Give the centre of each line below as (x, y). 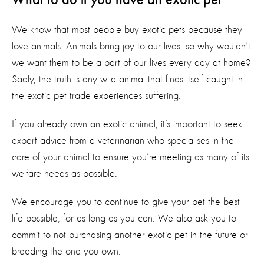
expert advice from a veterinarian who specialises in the (123, 141)
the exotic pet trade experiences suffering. (98, 96)
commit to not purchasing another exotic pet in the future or (130, 235)
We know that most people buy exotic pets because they (127, 30)
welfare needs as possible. (65, 174)
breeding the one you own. (66, 251)
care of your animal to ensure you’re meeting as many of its (131, 157)
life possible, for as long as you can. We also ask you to (124, 218)
